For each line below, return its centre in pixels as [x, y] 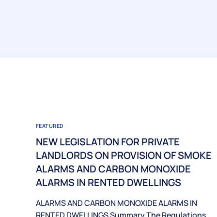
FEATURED [50, 125]
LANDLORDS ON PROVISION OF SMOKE [124, 155]
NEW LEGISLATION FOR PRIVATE [108, 141]
